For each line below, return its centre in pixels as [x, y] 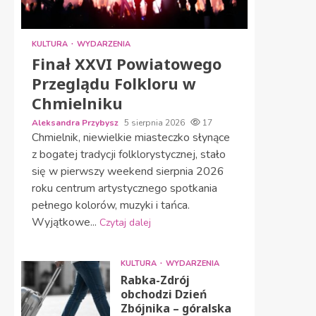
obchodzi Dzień [163, 294]
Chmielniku [77, 103]
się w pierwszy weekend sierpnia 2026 [128, 171]
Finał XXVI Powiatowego [127, 63]
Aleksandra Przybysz [76, 123]
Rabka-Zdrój [155, 280]
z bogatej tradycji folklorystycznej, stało [129, 154]
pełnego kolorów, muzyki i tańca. [111, 205]
